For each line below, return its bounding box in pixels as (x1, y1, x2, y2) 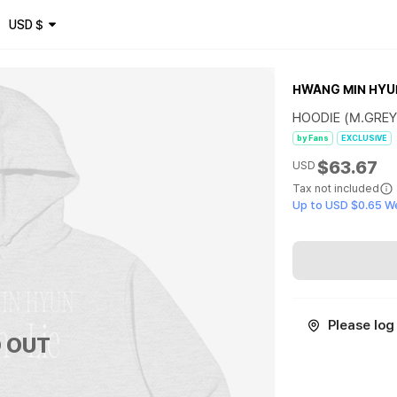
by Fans (297, 133, 330, 143)
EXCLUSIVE (341, 133, 388, 143)
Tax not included (292, 182, 380, 195)
